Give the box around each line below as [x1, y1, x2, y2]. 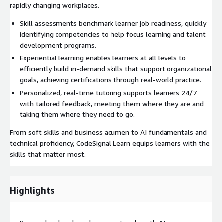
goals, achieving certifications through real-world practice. [20, 75, 201, 84]
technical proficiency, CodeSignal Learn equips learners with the [10, 138, 210, 147]
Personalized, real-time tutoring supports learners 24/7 [20, 88, 197, 97]
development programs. [20, 40, 96, 49]
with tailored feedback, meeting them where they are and [20, 99, 204, 108]
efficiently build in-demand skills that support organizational [20, 64, 212, 73]
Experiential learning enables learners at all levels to [20, 53, 186, 62]
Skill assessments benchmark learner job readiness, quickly [20, 18, 206, 27]
